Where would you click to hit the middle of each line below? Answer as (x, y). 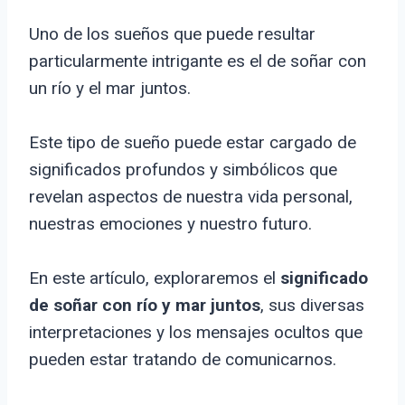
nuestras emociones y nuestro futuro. (170, 224)
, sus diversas (312, 306)
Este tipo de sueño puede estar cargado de (193, 143)
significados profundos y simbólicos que (183, 170)
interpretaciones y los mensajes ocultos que (196, 333)
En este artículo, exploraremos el (155, 278)
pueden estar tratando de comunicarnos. (183, 360)
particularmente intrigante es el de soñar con (198, 61)
